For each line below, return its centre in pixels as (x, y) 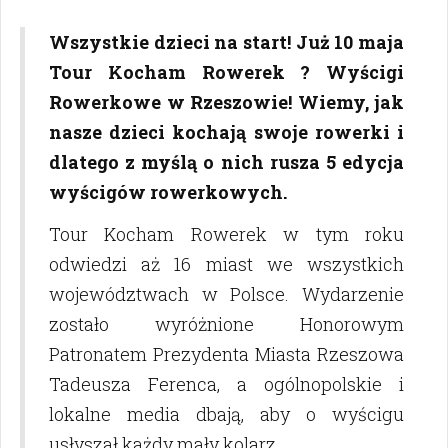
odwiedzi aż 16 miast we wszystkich (226, 264)
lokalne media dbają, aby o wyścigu (226, 414)
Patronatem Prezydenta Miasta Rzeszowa (226, 354)
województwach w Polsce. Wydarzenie (226, 294)
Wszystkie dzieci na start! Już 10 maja (226, 42)
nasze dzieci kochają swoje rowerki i (226, 132)
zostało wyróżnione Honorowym (226, 324)
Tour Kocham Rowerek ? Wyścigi (226, 72)
